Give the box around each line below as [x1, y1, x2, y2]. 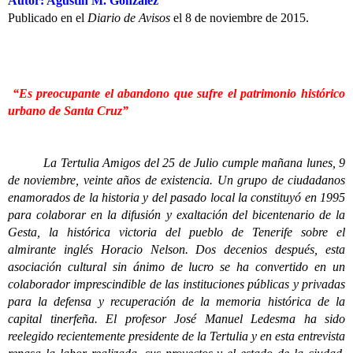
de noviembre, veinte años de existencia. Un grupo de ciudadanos [8, 173, 345, 187]
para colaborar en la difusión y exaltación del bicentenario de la [8, 208, 345, 221]
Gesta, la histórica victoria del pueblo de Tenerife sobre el [8, 225, 345, 239]
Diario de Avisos [87, 11, 170, 24]
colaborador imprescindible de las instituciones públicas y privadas [8, 277, 345, 291]
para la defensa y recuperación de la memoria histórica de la [8, 295, 345, 308]
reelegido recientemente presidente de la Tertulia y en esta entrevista [8, 329, 345, 343]
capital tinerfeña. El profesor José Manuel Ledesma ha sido [8, 312, 345, 325]
